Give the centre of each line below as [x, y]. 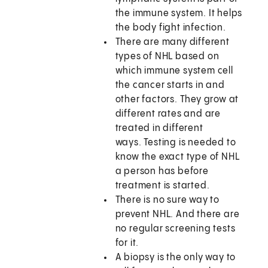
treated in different [159, 129]
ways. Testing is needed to [176, 143]
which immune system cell [174, 71]
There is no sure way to [167, 200]
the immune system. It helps [179, 14]
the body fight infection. [170, 28]
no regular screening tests [175, 229]
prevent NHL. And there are [177, 215]
